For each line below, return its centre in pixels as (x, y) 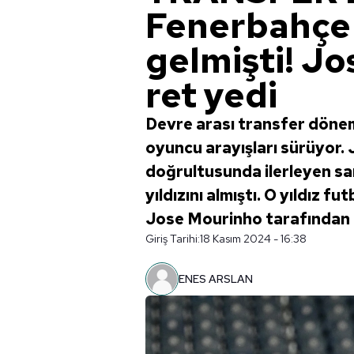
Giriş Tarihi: (173, 239)
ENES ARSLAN (216, 279)
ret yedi (211, 95)
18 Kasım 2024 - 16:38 (253, 239)
